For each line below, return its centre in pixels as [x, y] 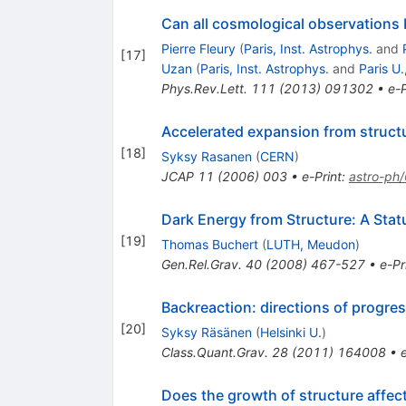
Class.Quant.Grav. [214, 352]
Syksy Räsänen [206, 332]
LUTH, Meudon [310, 244]
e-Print [321, 176]
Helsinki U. [290, 332]
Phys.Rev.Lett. [204, 88]
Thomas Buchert [209, 244]
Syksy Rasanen [206, 156]
